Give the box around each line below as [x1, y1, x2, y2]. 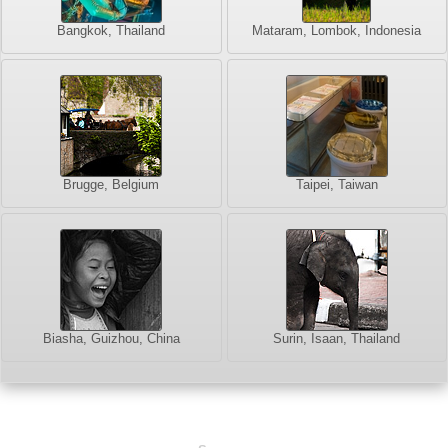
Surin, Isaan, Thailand [273, 331, 401, 347]
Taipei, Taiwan [295, 177, 378, 193]
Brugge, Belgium [63, 177, 160, 193]
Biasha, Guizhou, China [42, 331, 180, 347]
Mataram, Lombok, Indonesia [252, 23, 422, 39]
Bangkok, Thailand [57, 23, 166, 39]
